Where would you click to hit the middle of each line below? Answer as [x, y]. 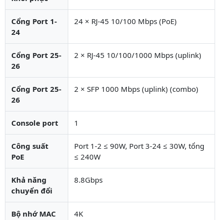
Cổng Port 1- [34, 21]
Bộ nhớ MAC [34, 213]
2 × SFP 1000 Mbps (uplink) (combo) [136, 89]
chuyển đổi [32, 190]
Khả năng [29, 179]
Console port [35, 123]
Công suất [30, 146]
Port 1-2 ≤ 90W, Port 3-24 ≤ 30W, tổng [139, 146]
